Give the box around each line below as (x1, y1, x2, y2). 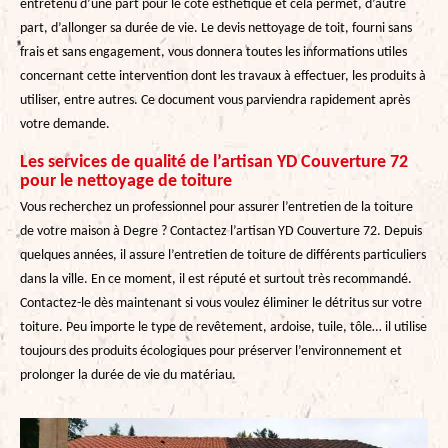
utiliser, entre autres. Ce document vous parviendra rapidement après (20, 92, 410, 108)
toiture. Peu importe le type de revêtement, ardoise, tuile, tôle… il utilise (20, 319, 427, 335)
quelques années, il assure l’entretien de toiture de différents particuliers (20, 247, 426, 263)
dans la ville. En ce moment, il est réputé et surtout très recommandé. (20, 271, 412, 287)
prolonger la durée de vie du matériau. (20, 367, 236, 383)
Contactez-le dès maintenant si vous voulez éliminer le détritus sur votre (20, 295, 422, 311)
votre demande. (20, 116, 110, 132)
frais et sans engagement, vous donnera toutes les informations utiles (20, 44, 407, 60)
